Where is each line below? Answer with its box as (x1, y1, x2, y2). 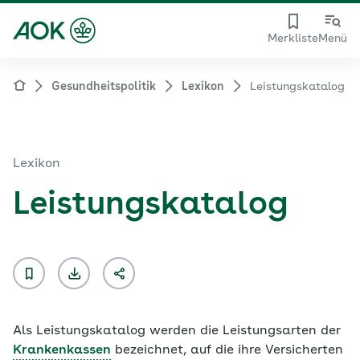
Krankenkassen (13, 344, 111, 357)
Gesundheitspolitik (51, 81, 156, 92)
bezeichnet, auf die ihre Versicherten (111, 344, 343, 357)
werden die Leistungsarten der (145, 325, 341, 337)
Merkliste (268, 33, 318, 44)
